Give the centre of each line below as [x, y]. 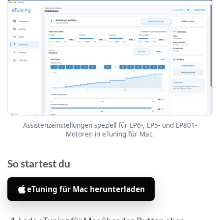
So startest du [39, 164]
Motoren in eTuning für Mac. [110, 134]
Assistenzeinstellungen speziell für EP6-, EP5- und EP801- [110, 125]
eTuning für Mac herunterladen [86, 189]
